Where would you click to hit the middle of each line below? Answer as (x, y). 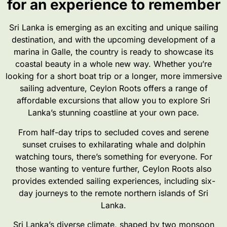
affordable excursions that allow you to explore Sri (113, 101)
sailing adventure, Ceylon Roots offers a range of (113, 88)
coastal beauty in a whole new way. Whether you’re (113, 64)
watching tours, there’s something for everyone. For (113, 156)
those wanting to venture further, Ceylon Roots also (113, 168)
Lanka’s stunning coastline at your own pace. (113, 113)
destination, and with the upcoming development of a (113, 40)
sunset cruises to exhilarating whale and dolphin (113, 144)
